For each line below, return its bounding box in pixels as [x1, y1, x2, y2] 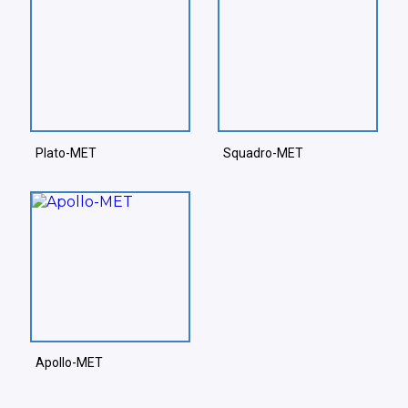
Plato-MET [36, 145, 97, 160]
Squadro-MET [223, 145, 303, 160]
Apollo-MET [36, 355, 103, 371]
